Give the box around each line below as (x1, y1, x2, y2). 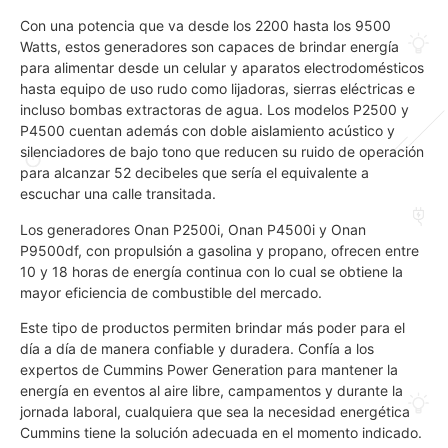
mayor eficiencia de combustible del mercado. (20, 283, 322, 301)
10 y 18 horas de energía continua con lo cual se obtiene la (20, 262, 403, 280)
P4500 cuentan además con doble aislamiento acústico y (20, 122, 395, 140)
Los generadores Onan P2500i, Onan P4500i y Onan (20, 220, 366, 238)
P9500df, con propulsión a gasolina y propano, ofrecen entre (20, 241, 419, 259)
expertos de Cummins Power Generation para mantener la (20, 361, 398, 379)
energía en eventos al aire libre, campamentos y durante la (20, 382, 403, 400)
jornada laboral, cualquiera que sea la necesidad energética (20, 403, 410, 421)
